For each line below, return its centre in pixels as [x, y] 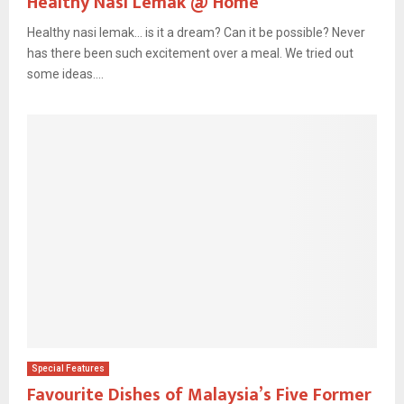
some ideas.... [65, 73]
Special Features [68, 368]
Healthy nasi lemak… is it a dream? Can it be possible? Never [196, 32]
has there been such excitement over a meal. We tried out [190, 53]
